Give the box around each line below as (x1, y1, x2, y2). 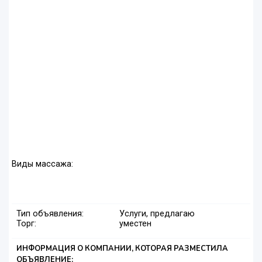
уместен (119, 219, 151, 229)
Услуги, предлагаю (119, 209, 195, 219)
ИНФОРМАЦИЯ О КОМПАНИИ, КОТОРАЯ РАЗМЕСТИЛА (16, 243, 228, 254)
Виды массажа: (12, 159, 73, 170)
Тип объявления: (16, 209, 84, 219)
